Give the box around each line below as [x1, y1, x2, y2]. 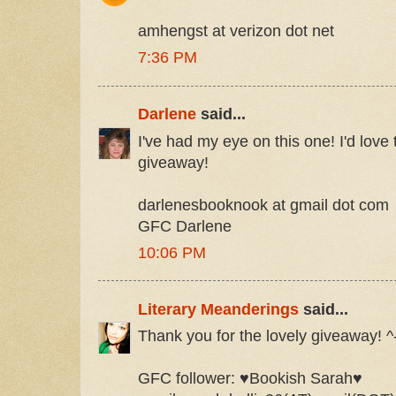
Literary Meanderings [138, 300, 299, 318]
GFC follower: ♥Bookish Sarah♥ [138, 369, 362, 387]
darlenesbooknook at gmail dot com [138, 195, 389, 214]
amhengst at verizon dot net [138, 22, 334, 40]
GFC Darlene [138, 217, 232, 235]
